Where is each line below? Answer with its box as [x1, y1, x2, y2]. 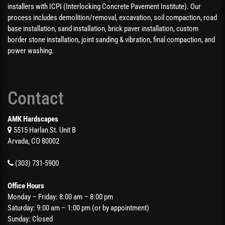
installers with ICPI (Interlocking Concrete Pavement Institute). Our [8, 2, 201, 11]
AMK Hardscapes [8, 114, 58, 124]
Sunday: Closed [8, 214, 53, 223]
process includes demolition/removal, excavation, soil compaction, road [8, 13, 217, 22]
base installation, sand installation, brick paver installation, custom [8, 24, 198, 33]
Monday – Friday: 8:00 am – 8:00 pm [8, 192, 113, 201]
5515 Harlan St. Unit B [12, 125, 76, 135]
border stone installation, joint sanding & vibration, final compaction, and [8, 35, 215, 44]
